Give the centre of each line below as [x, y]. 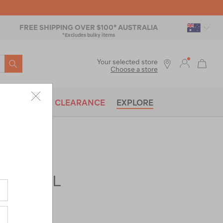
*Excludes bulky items [89, 35]
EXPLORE [135, 103]
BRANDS [26, 103]
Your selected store [127, 62]
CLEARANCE [80, 103]
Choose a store [134, 69]
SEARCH [25, 62]
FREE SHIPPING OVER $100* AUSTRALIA [89, 27]
